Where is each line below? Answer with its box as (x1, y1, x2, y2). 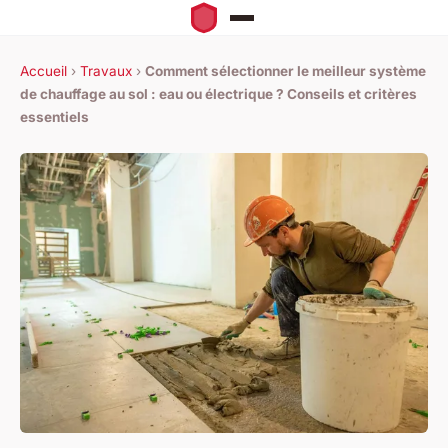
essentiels (20, 109, 89, 126)
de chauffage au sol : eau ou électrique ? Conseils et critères (20, 86, 417, 103)
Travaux (80, 63, 132, 80)
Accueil (20, 63, 67, 80)
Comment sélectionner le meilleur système (145, 63, 426, 80)
